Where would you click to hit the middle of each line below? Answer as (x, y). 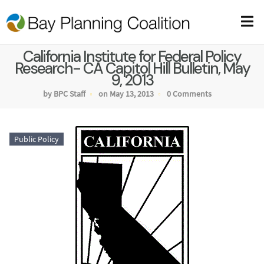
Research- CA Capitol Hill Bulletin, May (132, 69)
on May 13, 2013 (126, 94)
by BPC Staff (64, 94)
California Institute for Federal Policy (132, 57)
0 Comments (189, 94)
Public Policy (37, 139)
